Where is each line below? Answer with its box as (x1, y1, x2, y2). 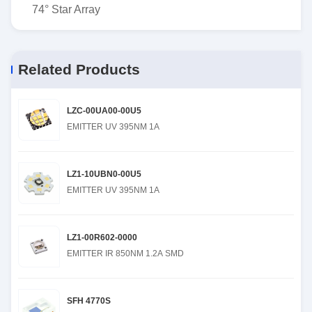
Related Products (18, 61, 140, 77)
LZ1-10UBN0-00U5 (67, 169, 141, 179)
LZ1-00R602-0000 (67, 233, 137, 242)
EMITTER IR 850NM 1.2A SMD (67, 249, 184, 258)
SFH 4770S (67, 296, 111, 306)
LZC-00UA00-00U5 (67, 106, 141, 116)
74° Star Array (32, 3, 100, 15)
